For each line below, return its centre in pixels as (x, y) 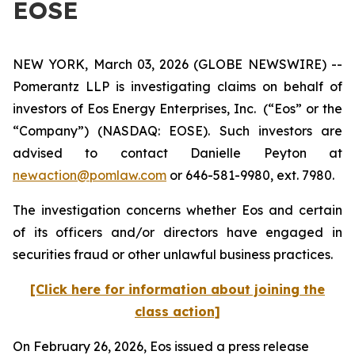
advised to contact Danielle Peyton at (177, 153)
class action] (177, 311)
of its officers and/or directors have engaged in (177, 232)
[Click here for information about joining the (177, 289)
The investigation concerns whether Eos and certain (177, 210)
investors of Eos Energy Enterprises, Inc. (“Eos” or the (177, 109)
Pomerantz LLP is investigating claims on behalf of (177, 86)
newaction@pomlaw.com (90, 175)
